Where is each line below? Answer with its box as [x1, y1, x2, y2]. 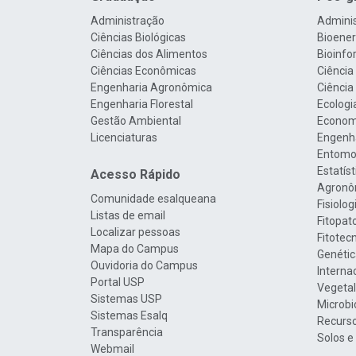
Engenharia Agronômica [91, 81, 212, 94]
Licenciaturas [91, 131, 157, 144]
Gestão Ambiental [91, 114, 181, 127]
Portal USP [91, 276, 145, 288]
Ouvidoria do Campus [91, 259, 198, 272]
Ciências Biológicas [91, 31, 186, 44]
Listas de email [91, 209, 165, 222]
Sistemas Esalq [91, 309, 168, 322]
